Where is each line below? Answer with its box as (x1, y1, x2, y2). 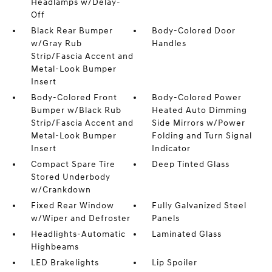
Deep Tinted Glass (152, 159, 230, 169)
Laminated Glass (152, 229, 222, 239)
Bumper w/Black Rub (30, 105, 121, 115)
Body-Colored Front (30, 92, 117, 103)
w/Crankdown (30, 185, 91, 195)
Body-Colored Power (152, 92, 242, 103)
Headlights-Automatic (30, 229, 126, 239)
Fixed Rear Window (30, 200, 114, 211)
